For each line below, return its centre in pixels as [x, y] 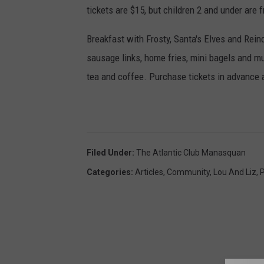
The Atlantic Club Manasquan [191, 153]
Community [188, 172]
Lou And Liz [235, 172]
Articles [149, 172]
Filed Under [109, 153]
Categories [109, 172]
